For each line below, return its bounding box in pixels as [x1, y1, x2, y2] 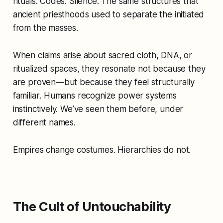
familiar [12, 91, 40, 101]
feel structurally [134, 77, 195, 88]
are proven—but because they [12, 77, 134, 88]
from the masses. [12, 23, 78, 33]
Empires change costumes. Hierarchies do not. [12, 145, 191, 155]
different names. [12, 117, 76, 128]
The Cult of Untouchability [12, 199, 171, 215]
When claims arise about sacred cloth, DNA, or [12, 50, 193, 61]
